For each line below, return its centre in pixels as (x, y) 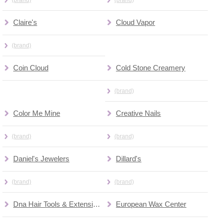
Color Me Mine (37, 113)
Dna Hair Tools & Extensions (97, 205)
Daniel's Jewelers (42, 159)
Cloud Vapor (136, 22)
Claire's (25, 22)
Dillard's (129, 159)
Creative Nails (139, 113)
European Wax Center (151, 205)
